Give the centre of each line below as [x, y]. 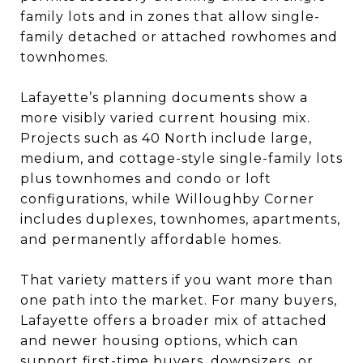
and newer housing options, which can [159, 340]
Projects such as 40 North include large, [166, 138]
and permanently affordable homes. [151, 239]
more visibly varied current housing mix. [165, 117]
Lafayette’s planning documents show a [164, 97]
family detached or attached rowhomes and [179, 36]
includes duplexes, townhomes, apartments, [180, 219]
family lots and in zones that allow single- [170, 16]
